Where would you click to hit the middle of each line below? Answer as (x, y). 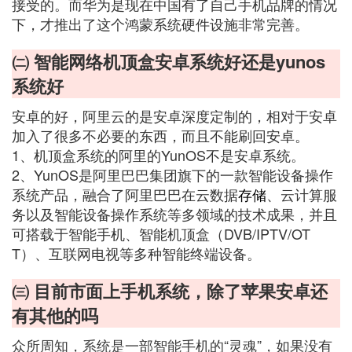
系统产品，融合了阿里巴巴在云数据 (125, 194)
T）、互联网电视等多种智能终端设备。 (136, 253)
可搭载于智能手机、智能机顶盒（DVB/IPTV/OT (161, 233)
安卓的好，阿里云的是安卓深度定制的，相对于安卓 (174, 115)
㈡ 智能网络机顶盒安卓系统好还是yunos (169, 61)
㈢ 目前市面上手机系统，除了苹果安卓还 (170, 291)
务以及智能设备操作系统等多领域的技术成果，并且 (174, 214)
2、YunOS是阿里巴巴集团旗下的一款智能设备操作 (172, 174)
